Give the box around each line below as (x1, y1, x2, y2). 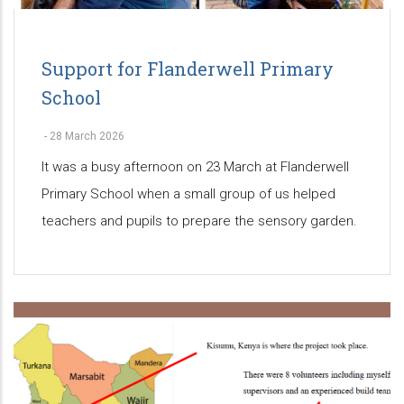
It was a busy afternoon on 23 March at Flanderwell (41, 159, 349, 176)
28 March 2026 (50, 130, 124, 143)
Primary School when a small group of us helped (41, 186, 335, 203)
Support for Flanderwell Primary (41, 57, 334, 81)
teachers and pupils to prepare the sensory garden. (41, 213, 357, 230)
